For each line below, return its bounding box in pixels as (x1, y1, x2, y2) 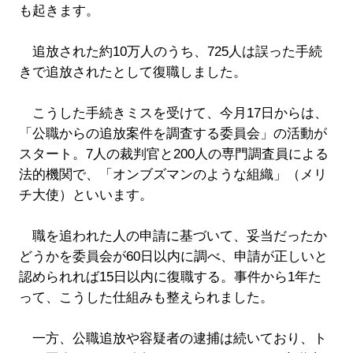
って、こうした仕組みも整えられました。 (18, 289, 273, 305)
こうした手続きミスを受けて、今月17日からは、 (18, 105, 328, 121)
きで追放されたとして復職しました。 (18, 64, 247, 80)
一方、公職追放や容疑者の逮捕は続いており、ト (18, 330, 327, 346)
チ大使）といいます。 (18, 187, 153, 203)
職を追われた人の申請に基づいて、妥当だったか (18, 228, 327, 243)
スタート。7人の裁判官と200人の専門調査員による (18, 146, 329, 162)
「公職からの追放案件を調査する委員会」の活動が (18, 125, 327, 141)
